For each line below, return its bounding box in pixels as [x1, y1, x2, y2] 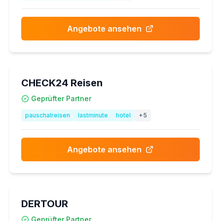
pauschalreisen [25, 111, 70, 119]
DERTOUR [21, 198, 68, 210]
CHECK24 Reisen [21, 77, 103, 89]
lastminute [77, 111, 108, 119]
